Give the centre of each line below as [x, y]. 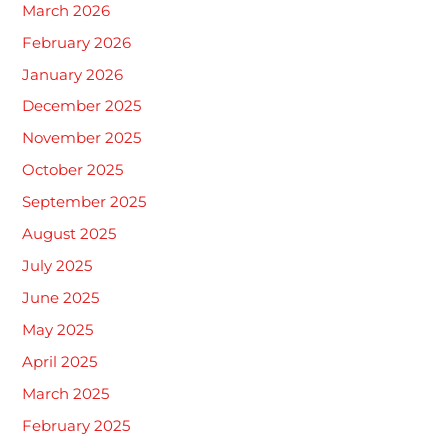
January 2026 [73, 74]
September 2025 [84, 202]
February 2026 [77, 42]
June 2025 [61, 298]
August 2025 [69, 234]
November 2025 [82, 138]
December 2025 [82, 106]
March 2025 [66, 393]
